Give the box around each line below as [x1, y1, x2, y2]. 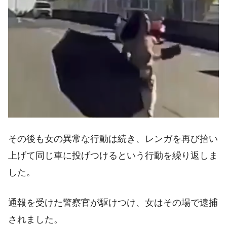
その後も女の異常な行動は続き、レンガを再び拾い [8, 134, 218, 144]
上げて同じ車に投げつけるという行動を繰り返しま [8, 150, 218, 161]
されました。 [8, 214, 63, 224]
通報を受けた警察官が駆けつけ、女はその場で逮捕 [8, 197, 218, 208]
